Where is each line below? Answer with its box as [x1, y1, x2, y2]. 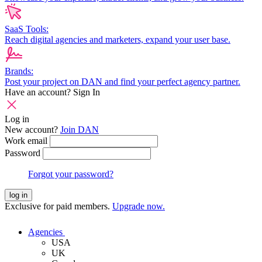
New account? [5, 125, 60, 135]
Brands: [5, 66, 33, 76]
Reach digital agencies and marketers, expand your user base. [5, 35, 230, 44]
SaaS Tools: [5, 24, 49, 34]
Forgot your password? [28, 169, 113, 179]
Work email [5, 136, 47, 146]
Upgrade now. [112, 201, 165, 211]
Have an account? [5, 87, 73, 97]
